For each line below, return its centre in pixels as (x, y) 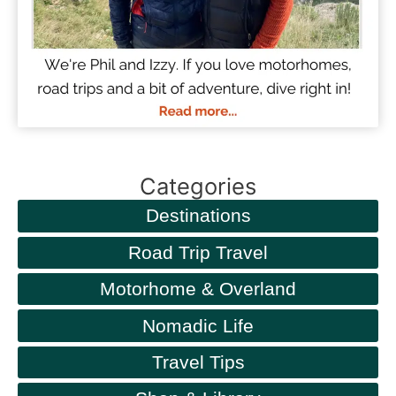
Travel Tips (198, 362)
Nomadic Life (198, 325)
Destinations (198, 216)
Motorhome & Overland (198, 289)
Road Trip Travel (198, 252)
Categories (198, 187)
